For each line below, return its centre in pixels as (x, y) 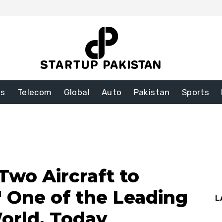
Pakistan (152, 92)
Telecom (34, 92)
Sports (195, 92)
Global (77, 92)
